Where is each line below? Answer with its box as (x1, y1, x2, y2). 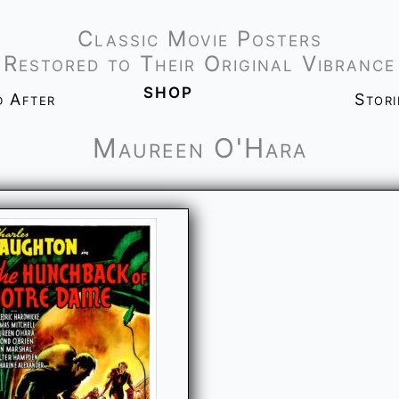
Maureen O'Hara (92, 132, 307, 164)
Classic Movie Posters (77, 26, 322, 52)
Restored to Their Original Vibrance (4, 51, 395, 77)
